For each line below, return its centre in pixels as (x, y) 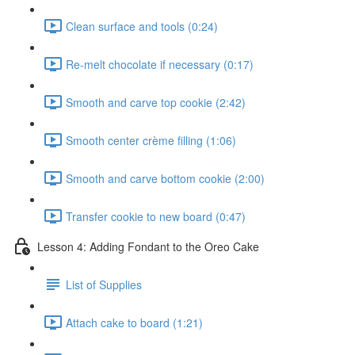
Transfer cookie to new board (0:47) (156, 216)
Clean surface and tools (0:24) (142, 26)
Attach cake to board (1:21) (134, 322)
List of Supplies (104, 284)
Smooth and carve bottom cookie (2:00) (165, 178)
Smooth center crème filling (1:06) (151, 140)
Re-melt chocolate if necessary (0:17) (160, 64)
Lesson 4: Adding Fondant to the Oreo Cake (148, 246)
